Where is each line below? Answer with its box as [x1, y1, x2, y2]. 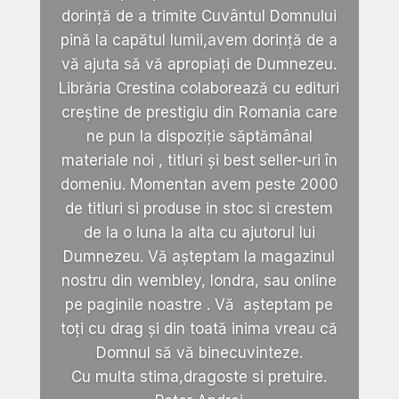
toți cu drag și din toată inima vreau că [61, 320, 338, 338]
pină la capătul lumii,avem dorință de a [61, 31, 338, 50]
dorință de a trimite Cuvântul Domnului [61, 7, 338, 26]
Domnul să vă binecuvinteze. [95, 344, 303, 362]
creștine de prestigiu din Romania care [61, 103, 338, 122]
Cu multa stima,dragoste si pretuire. [71, 368, 328, 387]
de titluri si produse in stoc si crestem [65, 199, 334, 218]
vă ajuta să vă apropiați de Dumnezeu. [61, 55, 338, 74]
